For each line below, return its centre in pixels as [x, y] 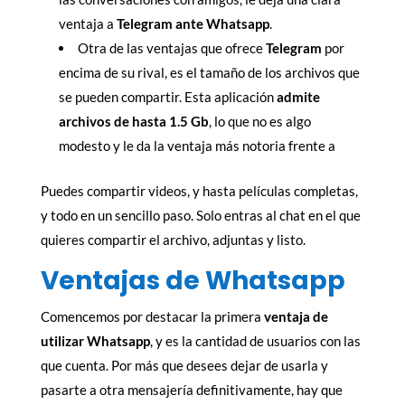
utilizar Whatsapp [95, 340]
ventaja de [296, 316]
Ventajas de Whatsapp [193, 280]
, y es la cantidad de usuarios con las [255, 340]
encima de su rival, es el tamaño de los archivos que [209, 72]
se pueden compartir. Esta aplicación [167, 96]
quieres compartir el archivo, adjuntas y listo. [173, 239]
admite [298, 96]
